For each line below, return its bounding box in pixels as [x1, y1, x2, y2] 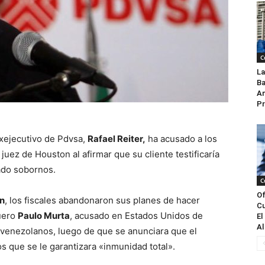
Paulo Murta [18, 210, 70, 221]
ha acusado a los [146, 133, 217, 144]
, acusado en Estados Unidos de [70, 210, 203, 221]
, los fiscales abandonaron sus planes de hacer [5, 195, 200, 206]
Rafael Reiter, [88, 133, 146, 144]
